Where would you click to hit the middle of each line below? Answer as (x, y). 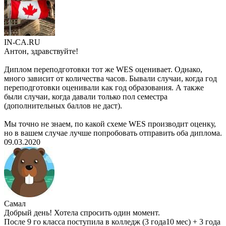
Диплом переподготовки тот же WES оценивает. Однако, (103, 70)
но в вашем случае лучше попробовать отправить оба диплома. (113, 133)
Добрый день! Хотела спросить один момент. (82, 213)
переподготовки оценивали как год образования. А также (104, 88)
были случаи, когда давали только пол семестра (86, 97)
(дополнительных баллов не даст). (63, 106)
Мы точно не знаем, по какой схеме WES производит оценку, (110, 124)
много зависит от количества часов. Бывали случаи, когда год (110, 79)
